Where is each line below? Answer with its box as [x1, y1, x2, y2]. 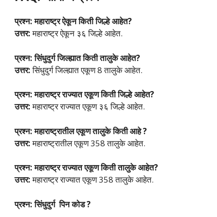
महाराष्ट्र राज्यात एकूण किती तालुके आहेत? [34, 162, 158, 173]
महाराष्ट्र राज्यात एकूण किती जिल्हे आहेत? [34, 89, 154, 100]
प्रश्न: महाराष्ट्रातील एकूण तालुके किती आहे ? [15, 125, 147, 137]
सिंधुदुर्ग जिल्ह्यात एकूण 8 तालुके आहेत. [31, 64, 142, 76]
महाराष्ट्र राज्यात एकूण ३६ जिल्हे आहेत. [31, 101, 145, 112]
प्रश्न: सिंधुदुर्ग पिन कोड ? [15, 198, 93, 210]
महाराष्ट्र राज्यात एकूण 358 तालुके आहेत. [31, 174, 154, 186]
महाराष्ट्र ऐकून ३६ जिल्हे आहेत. [31, 28, 123, 39]
